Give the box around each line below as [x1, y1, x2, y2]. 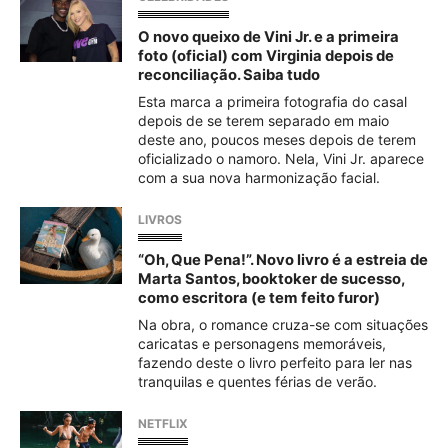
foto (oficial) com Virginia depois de [138, 47, 394, 65]
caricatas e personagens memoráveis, [138, 335, 386, 352]
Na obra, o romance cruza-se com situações [138, 316, 428, 333]
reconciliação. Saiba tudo [138, 66, 320, 84]
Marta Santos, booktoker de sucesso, [138, 270, 404, 288]
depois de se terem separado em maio [138, 112, 389, 129]
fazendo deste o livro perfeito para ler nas [138, 354, 412, 371]
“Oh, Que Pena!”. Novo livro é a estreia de [138, 251, 428, 269]
